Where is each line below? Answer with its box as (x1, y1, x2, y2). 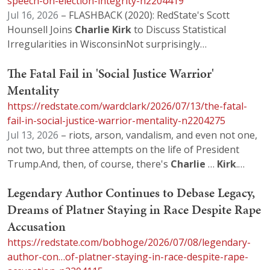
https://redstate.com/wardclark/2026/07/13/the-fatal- (7, 99, 247, 113)
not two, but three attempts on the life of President (7, 142, 239, 156)
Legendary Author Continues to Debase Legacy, (7, 184, 255, 202)
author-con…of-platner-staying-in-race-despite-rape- (7, 250, 248, 264)
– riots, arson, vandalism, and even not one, (58, 128, 257, 142)
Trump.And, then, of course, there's (7, 157, 171, 171)
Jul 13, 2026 (7, 128, 58, 142)
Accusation (7, 218, 66, 236)
